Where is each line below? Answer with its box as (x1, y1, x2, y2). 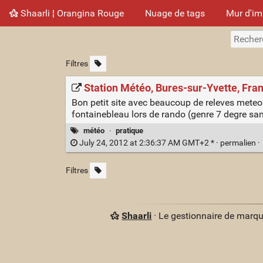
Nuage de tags (145, 7, 205, 19)
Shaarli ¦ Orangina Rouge (18, 7, 124, 19)
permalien (220, 138, 258, 149)
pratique (116, 126, 144, 135)
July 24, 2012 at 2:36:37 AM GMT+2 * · (77, 138, 220, 149)
